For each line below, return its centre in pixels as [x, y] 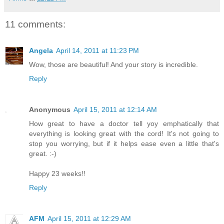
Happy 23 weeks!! [57, 173]
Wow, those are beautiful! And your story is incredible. [113, 64]
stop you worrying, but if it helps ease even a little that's [124, 143]
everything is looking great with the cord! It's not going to [124, 133]
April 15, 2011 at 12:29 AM [89, 218]
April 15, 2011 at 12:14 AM [115, 109]
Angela [41, 50]
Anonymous [50, 109]
